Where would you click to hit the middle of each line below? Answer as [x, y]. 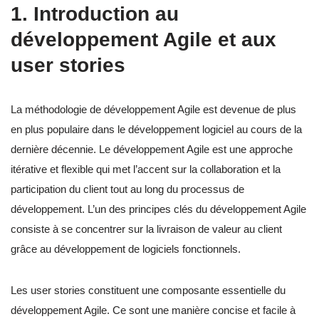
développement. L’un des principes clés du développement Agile [158, 209]
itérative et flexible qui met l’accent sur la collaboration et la [146, 169]
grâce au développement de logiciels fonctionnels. [126, 249]
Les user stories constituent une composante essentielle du [148, 291]
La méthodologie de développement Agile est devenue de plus [153, 110]
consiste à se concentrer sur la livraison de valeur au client [146, 229]
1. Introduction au [95, 14]
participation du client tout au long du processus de [127, 189]
